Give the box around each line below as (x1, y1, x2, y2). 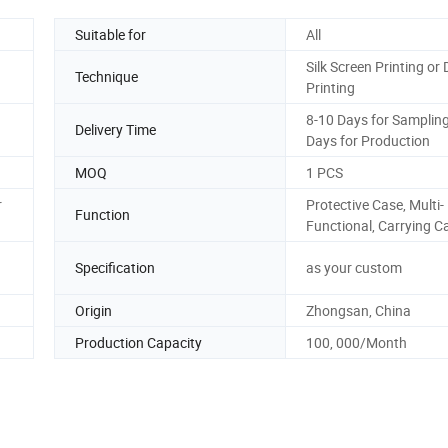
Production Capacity (75, 332, 202, 352)
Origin (75, 300, 112, 320)
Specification (75, 258, 155, 278)
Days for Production (306, 130, 430, 150)
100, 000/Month (306, 332, 407, 352)
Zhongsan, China (306, 300, 411, 320)
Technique (75, 67, 138, 87)
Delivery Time (75, 120, 156, 140)
